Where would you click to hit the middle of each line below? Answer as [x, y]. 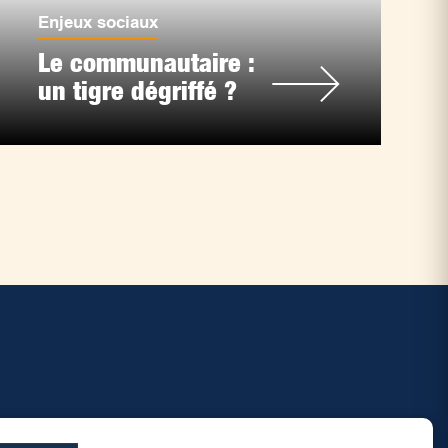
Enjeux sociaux [97, 23]
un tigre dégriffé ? [137, 91]
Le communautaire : [145, 63]
